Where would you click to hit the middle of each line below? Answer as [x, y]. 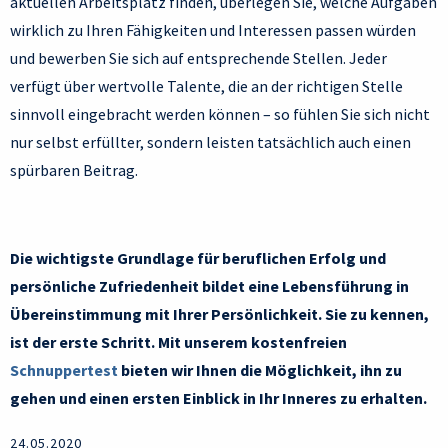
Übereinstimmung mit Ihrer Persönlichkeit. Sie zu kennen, [219, 314]
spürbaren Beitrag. [75, 170]
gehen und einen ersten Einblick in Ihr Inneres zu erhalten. [218, 398]
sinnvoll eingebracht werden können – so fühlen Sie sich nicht [220, 114]
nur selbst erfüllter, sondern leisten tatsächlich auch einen [210, 142]
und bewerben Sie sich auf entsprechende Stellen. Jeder [198, 58]
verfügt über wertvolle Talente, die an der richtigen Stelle [206, 86]
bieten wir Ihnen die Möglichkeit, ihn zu [260, 370]
